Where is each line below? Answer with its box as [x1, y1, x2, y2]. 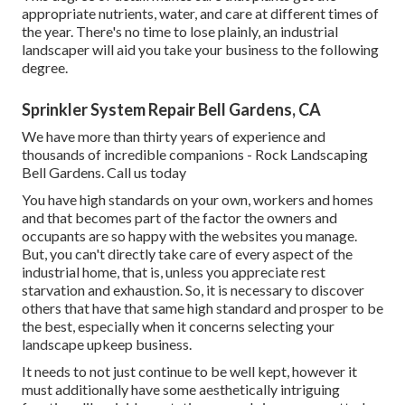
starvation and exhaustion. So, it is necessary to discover [22, 281, 364, 299]
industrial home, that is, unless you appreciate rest [22, 263, 325, 281]
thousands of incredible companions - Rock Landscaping [22, 146, 368, 164]
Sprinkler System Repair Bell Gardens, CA [22, 99, 321, 120]
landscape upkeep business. [22, 335, 192, 353]
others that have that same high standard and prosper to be [22, 299, 383, 317]
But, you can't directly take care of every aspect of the [22, 245, 353, 263]
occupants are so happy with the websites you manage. [22, 227, 357, 245]
